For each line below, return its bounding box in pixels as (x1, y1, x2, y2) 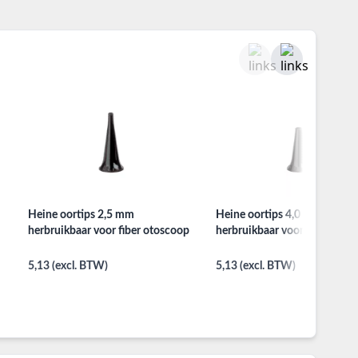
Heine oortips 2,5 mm (28, 209, 135, 221)
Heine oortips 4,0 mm (215, 209, 322, 221)
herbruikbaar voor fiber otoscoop (28, 225, 190, 237)
